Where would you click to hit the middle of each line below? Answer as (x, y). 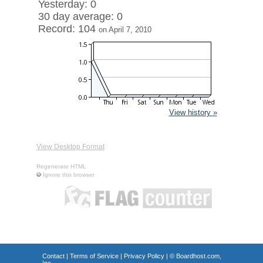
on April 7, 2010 (125, 30)
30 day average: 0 (80, 16)
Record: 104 (68, 29)
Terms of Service (94, 256)
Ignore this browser (68, 175)
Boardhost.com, (198, 256)
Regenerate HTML (61, 166)
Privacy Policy (144, 256)
